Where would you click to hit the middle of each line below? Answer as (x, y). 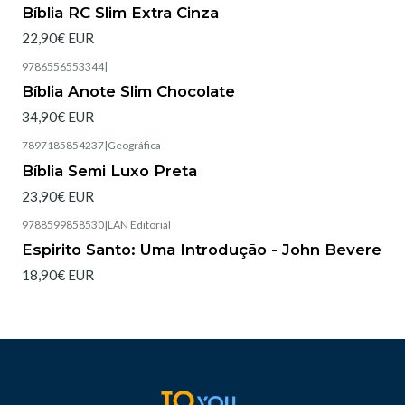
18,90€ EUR (58, 275)
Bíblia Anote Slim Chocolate (128, 92)
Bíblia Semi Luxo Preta (109, 170)
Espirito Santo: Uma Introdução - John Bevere (202, 249)
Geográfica (134, 146)
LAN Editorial (139, 224)
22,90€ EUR (58, 38)
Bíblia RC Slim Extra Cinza (120, 12)
